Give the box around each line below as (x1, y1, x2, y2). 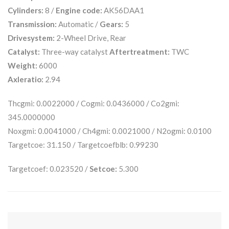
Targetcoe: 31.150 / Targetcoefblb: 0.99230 (8, 140, 158, 149)
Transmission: (8, 19, 57, 29)
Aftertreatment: (109, 47, 170, 56)
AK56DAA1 (102, 5, 144, 15)
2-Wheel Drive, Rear (55, 33, 126, 42)
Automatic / (57, 19, 100, 29)
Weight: (8, 60, 37, 70)
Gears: (100, 19, 123, 29)
